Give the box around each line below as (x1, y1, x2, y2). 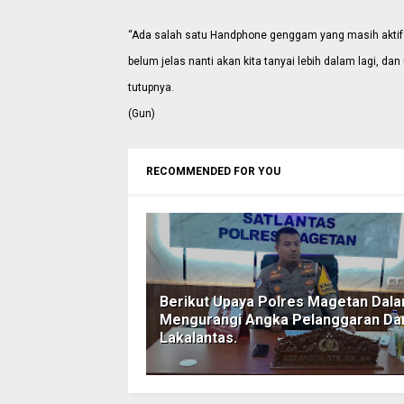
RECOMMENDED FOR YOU (146, 165, 280, 179)
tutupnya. (128, 81, 174, 95)
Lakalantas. (160, 329, 237, 347)
